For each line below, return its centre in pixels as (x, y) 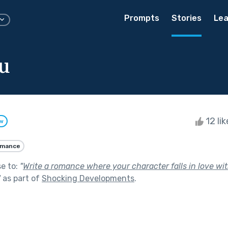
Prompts (142, 18)
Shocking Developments (88, 178)
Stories (187, 18)
